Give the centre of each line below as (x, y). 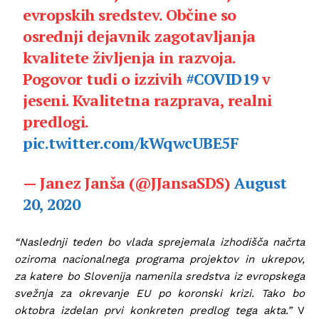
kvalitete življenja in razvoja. (129, 57)
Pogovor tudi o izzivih (104, 78)
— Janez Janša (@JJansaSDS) (129, 182)
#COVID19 (222, 78)
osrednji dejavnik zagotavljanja (139, 36)
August (260, 182)
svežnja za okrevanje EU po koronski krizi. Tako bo (159, 293)
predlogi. (56, 121)
